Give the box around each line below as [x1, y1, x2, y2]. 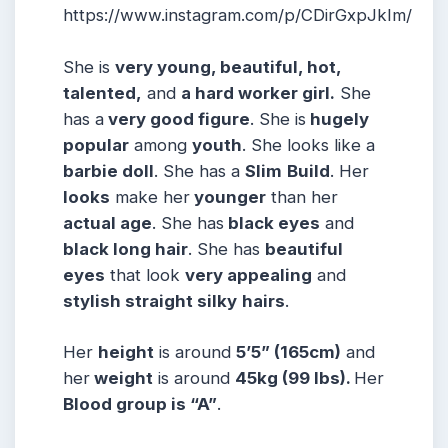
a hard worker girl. [181, 82, 335, 103]
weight [90, 367, 153, 388]
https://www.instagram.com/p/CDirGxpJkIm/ [63, 5, 412, 26]
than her [266, 186, 338, 207]
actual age [63, 212, 152, 233]
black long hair [63, 238, 188, 259]
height [98, 341, 154, 362]
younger [190, 186, 266, 207]
